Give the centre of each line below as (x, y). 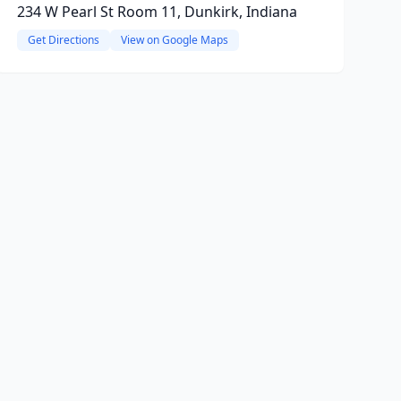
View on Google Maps (174, 40)
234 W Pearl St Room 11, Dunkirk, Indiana (157, 12)
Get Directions (63, 40)
